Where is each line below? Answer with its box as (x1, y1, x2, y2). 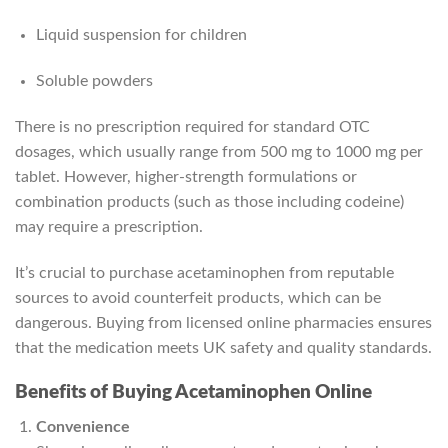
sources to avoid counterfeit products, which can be (15, 289, 381, 306)
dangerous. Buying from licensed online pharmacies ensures (15, 314, 432, 331)
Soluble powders (35, 73, 153, 90)
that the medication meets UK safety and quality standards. (15, 339, 432, 356)
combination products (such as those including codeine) (15, 193, 404, 210)
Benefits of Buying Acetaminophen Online (15, 383, 372, 403)
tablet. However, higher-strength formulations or (15, 168, 357, 185)
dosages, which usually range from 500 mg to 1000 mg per (15, 143, 423, 160)
